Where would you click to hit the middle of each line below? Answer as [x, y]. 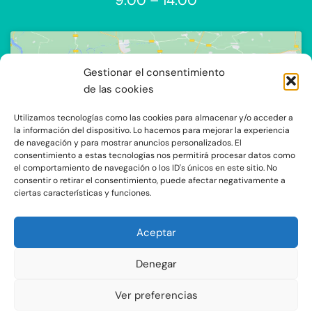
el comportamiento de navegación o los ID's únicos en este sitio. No [146, 168]
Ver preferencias [156, 295]
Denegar [156, 264]
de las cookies [119, 89]
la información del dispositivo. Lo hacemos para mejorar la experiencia [152, 130]
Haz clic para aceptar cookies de [156, 128]
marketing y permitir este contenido [156, 144]
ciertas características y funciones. [83, 193]
